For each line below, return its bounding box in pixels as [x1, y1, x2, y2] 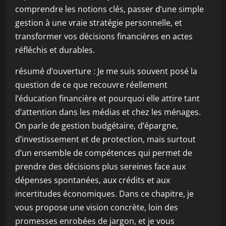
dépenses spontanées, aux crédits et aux [15, 175, 170, 186]
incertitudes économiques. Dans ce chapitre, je [15, 188, 194, 199]
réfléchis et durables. [15, 44, 95, 55]
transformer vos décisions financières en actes [15, 31, 193, 42]
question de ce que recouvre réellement [15, 79, 167, 90]
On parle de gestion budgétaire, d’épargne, [15, 120, 178, 131]
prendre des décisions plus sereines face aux [15, 161, 186, 172]
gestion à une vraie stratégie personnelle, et [15, 17, 182, 28]
